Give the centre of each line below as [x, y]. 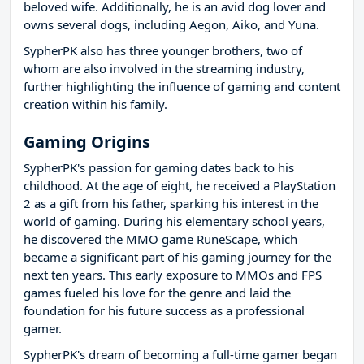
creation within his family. [95, 104]
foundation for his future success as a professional [164, 311]
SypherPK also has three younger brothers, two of [163, 51]
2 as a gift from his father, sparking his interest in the [171, 204]
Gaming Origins [87, 142]
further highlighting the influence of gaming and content [182, 87]
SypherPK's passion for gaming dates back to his [159, 168]
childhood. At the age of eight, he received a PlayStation [180, 186]
